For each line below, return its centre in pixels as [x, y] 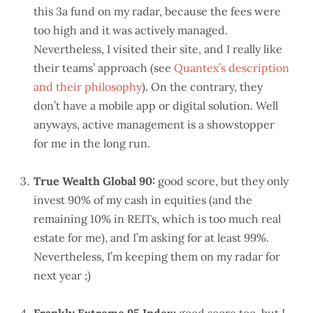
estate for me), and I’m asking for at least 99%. [151, 238]
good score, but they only [222, 181]
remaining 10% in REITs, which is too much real [157, 219]
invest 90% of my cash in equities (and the [143, 200]
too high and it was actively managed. [131, 30]
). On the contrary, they [202, 87]
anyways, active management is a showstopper [154, 125]
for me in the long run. [92, 144]
